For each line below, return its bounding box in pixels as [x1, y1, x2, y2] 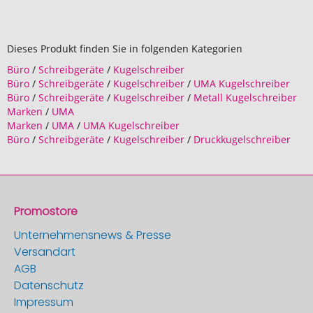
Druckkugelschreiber [194, 133, 291, 146]
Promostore [14, 203, 78, 219]
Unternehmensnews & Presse [14, 227, 171, 243]
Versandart [14, 244, 75, 260]
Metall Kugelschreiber [194, 91, 297, 104]
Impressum [14, 294, 73, 310]
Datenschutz [14, 277, 84, 293]
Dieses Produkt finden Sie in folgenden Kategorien [7, 42, 242, 55]
